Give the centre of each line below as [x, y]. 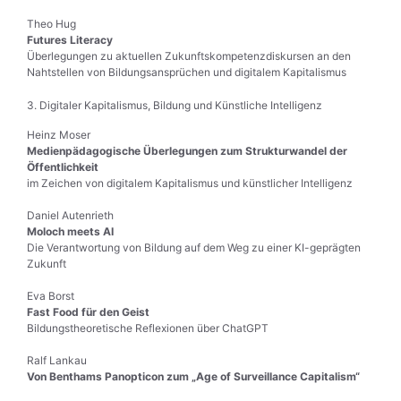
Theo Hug [51, 24]
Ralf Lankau [57, 360]
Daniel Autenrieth [70, 215]
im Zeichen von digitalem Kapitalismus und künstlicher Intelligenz [190, 183]
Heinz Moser [59, 135]
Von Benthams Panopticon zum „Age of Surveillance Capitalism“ [193, 376]
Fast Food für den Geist [88, 312]
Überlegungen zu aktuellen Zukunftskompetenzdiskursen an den [189, 56]
